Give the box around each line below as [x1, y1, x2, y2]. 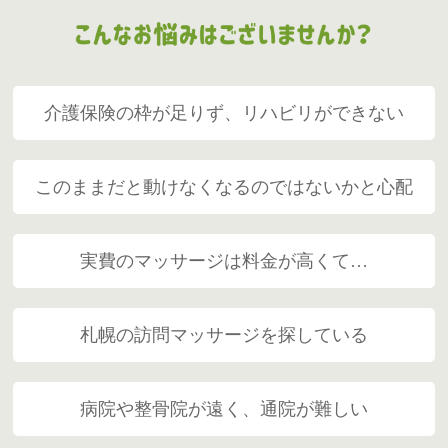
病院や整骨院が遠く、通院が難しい [79, 398, 368, 419]
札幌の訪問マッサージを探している [79, 324, 368, 345]
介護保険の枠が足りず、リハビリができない [43, 102, 404, 123]
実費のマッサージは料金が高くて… [79, 250, 368, 271]
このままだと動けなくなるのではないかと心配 [34, 176, 413, 197]
